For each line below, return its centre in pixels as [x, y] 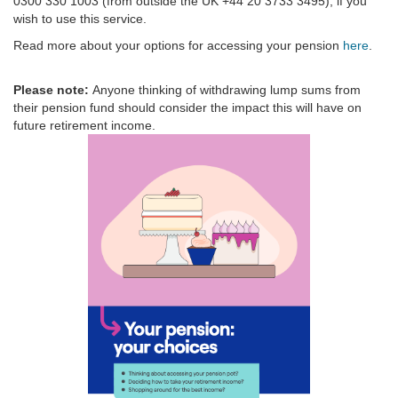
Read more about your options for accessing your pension [178, 45]
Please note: [53, 89]
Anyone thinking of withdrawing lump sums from [227, 89]
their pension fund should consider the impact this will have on [187, 107]
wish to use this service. [80, 18]
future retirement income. [84, 125]
